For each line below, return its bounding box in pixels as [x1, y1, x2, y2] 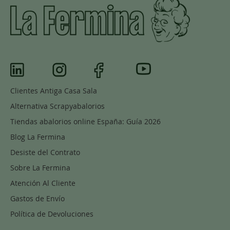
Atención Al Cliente [10, 178, 75, 188]
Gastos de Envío [10, 194, 65, 204]
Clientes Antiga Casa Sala [10, 86, 97, 96]
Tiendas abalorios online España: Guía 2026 [10, 117, 161, 127]
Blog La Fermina [10, 132, 65, 142]
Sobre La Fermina [10, 163, 70, 173]
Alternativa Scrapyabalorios [10, 101, 105, 111]
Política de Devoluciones [10, 209, 93, 219]
